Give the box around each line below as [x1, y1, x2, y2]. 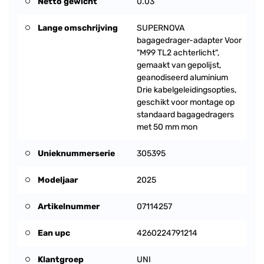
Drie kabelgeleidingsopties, [137, 85, 236, 95]
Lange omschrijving [38, 23, 118, 33]
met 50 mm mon [137, 122, 197, 132]
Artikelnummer [38, 202, 100, 212]
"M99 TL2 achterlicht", [137, 48, 219, 58]
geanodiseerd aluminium [137, 72, 228, 82]
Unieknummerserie [38, 148, 115, 159]
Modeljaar [38, 175, 78, 185]
